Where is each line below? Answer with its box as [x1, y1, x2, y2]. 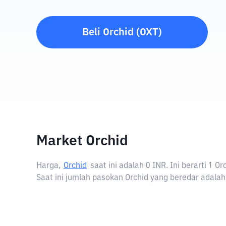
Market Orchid [36, 134, 128, 148]
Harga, [36, 162, 61, 170]
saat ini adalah [90, 162, 146, 170]
